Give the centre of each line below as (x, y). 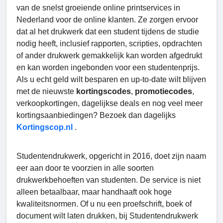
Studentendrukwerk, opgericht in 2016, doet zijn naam (111, 156)
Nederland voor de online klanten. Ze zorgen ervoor (107, 20)
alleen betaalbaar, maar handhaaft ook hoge (94, 192)
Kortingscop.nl (45, 127)
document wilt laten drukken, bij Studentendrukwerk (107, 216)
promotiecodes (164, 92)
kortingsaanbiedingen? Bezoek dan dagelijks (96, 115)
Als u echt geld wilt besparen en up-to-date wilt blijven (111, 80)
